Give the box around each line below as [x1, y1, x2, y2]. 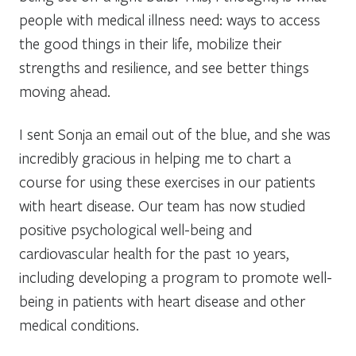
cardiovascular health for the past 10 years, [19, 242, 289, 263]
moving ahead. [19, 80, 110, 101]
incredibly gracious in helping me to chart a [19, 147, 291, 168]
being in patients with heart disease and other [19, 290, 305, 311]
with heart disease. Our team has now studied [19, 195, 305, 215]
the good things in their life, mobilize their [19, 33, 281, 53]
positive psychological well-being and [19, 219, 252, 239]
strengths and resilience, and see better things [19, 56, 309, 77]
